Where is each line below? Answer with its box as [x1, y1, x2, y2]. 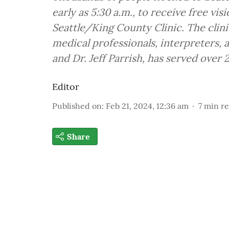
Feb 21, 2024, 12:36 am [106, 101, 189, 111]
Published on [52, 101, 102, 111]
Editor [52, 81, 79, 93]
